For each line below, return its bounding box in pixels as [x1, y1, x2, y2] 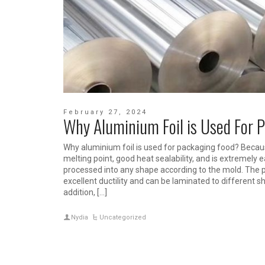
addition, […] [63, 188, 107, 198]
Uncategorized [99, 214, 147, 222]
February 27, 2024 [63, 108, 147, 117]
